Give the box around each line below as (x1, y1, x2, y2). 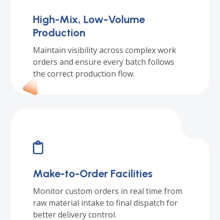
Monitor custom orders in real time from (33, 186, 183, 197)
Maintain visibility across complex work (33, 45, 177, 56)
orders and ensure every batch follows (33, 56, 175, 68)
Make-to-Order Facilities (33, 167, 153, 181)
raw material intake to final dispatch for (33, 197, 178, 209)
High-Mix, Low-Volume (33, 13, 145, 27)
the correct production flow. (33, 68, 135, 80)
